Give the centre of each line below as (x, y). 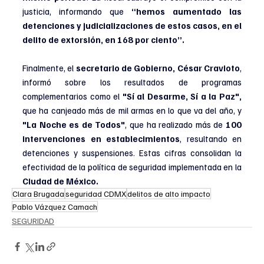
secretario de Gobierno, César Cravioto (158, 67)
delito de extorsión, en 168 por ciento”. (103, 39)
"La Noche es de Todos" (74, 124)
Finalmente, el (49, 67)
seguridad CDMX (96, 193)
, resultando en (211, 138)
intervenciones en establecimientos (101, 138)
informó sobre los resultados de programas (132, 82)
